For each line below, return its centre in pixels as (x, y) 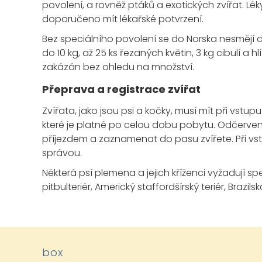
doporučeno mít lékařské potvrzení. (123, 19)
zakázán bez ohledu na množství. (118, 67)
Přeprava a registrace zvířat (121, 89)
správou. (62, 153)
